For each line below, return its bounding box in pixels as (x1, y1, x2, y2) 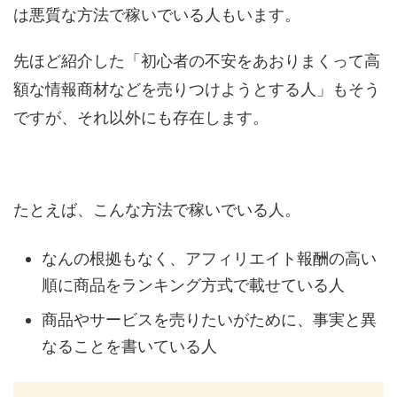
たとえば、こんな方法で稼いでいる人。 (13, 199, 300, 219)
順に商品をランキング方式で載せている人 (42, 276, 345, 295)
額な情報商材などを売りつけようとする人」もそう (13, 79, 380, 98)
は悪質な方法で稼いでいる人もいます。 (13, 4, 300, 24)
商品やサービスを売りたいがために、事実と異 (42, 310, 377, 330)
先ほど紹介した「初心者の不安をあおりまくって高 (13, 51, 380, 70)
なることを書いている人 (42, 337, 217, 356)
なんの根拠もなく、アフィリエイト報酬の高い (42, 249, 377, 269)
